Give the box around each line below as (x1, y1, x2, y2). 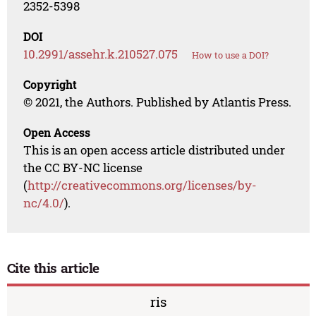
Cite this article (6, 259, 100, 277)
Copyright (23, 77, 78, 92)
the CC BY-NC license (23, 159, 143, 176)
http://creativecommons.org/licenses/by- (28, 177, 257, 194)
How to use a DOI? (192, 49, 269, 62)
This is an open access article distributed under (23, 142, 286, 159)
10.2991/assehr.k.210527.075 (23, 46, 178, 63)
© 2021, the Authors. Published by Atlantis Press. (23, 94, 292, 111)
